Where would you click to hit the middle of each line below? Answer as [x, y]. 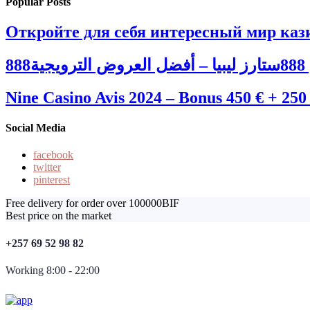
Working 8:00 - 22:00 [53, 270]
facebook [53, 155]
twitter [47, 167]
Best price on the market [58, 216]
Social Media [36, 128]
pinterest [52, 180]
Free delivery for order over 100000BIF [92, 203]
